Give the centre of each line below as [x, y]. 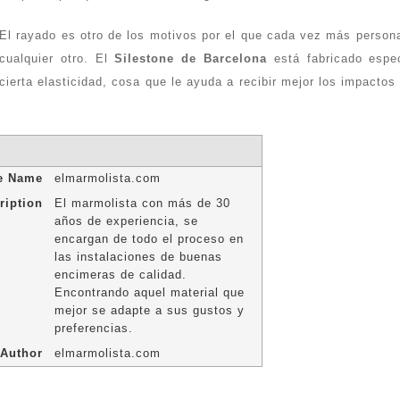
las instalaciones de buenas [138, 257]
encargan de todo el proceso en [149, 239]
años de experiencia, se [126, 221]
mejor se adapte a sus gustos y [149, 311]
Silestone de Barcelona [191, 58]
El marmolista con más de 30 [142, 204]
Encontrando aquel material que [149, 293]
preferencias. [93, 329]
